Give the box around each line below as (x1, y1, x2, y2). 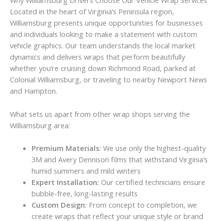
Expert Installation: (31, 177, 99, 187)
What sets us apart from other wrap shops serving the (10, 109, 190, 119)
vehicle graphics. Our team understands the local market (10, 40, 195, 51)
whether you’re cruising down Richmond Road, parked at (10, 63, 196, 74)
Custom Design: (31, 200, 87, 210)
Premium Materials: (31, 143, 101, 153)
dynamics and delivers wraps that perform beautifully (10, 52, 185, 62)
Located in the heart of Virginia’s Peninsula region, (10, 6, 174, 17)
